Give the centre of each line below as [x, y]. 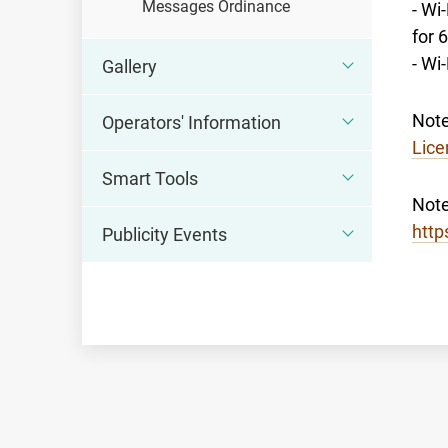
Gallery [129, 66]
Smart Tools [150, 178]
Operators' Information [191, 122]
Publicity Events [164, 234]
